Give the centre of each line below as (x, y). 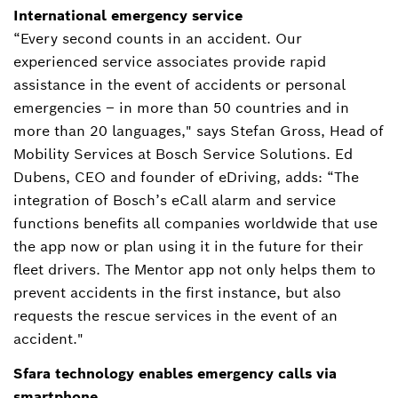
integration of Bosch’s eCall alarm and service (175, 201)
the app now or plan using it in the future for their (188, 247)
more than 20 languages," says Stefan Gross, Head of (199, 131)
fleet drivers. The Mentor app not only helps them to (195, 270)
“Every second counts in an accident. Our (158, 39)
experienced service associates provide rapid (170, 62)
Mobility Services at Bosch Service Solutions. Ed (183, 155)
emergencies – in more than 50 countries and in (181, 108)
